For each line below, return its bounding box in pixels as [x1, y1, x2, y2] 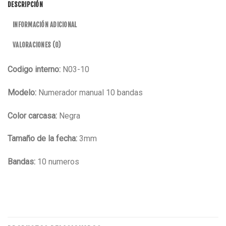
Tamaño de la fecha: [8, 134, 77, 144]
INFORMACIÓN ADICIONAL [13, 20, 77, 29]
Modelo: [8, 87, 36, 97]
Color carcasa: [8, 110, 57, 121]
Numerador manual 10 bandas [36, 87, 143, 97]
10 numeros [35, 157, 79, 167]
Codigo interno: [8, 64, 63, 74]
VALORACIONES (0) [13, 40, 61, 49]
